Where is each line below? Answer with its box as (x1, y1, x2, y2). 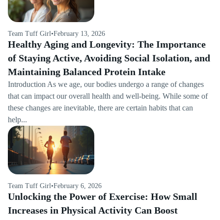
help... (8, 115, 27, 124)
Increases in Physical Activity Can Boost (8, 205, 178, 216)
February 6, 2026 (54, 182, 102, 190)
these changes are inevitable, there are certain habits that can (8, 104, 193, 112)
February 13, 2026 (54, 30, 105, 37)
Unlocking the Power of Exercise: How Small (8, 191, 197, 202)
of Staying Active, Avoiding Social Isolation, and (8, 53, 210, 63)
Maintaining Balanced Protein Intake (8, 66, 165, 77)
